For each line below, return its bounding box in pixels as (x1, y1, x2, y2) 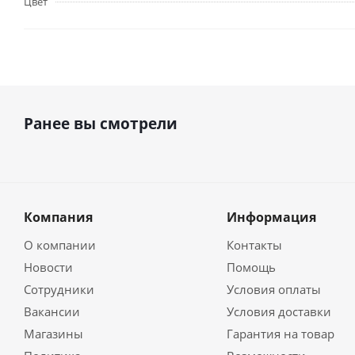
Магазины (24, 326, 83, 342)
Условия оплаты (226, 281, 321, 297)
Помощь (226, 259, 276, 275)
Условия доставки (226, 303, 331, 319)
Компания (24, 208, 93, 226)
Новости (24, 259, 73, 275)
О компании (24, 237, 96, 253)
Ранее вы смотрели (24, 113, 177, 134)
